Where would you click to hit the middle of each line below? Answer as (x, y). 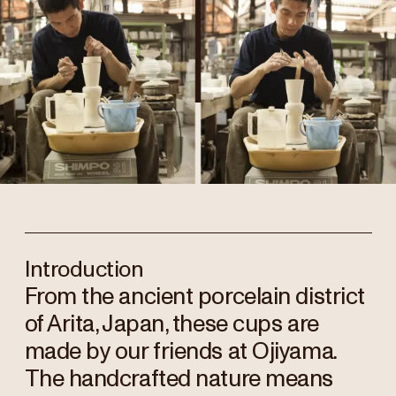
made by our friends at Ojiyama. (180, 351)
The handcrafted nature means (179, 379)
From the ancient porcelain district (194, 297)
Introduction (84, 270)
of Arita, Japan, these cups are (171, 324)
